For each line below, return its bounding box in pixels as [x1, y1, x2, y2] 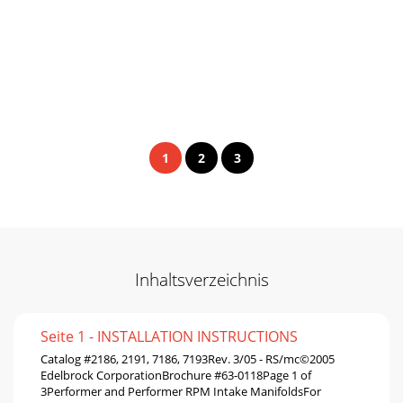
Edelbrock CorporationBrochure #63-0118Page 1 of [40, 366, 311, 383]
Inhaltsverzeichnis [134, 267, 269, 291]
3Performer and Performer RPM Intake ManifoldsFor [40, 382, 321, 399]
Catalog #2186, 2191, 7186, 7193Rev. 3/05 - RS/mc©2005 [40, 350, 335, 367]
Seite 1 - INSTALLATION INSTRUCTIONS [40, 326, 298, 346]
